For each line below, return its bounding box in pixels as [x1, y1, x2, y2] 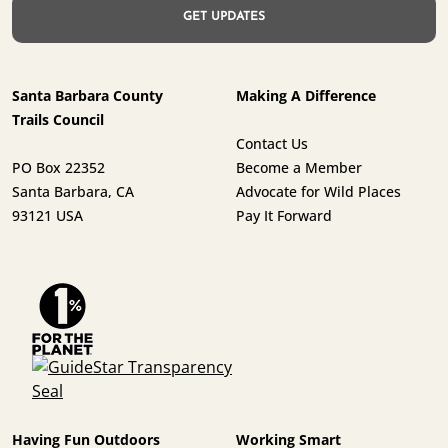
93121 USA [12, 205, 83, 225]
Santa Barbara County [12, 85, 163, 105]
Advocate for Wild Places [236, 181, 401, 201]
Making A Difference [236, 85, 376, 105]
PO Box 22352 [12, 157, 105, 177]
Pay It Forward [236, 205, 332, 225]
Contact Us [236, 133, 308, 153]
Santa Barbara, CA [12, 181, 134, 201]
